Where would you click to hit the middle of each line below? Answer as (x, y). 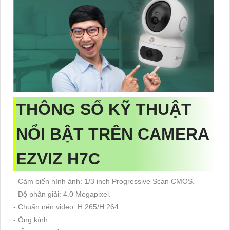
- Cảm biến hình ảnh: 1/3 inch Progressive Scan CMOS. (104, 181)
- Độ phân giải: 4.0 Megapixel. (62, 194)
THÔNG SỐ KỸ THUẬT (104, 110)
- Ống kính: (32, 220)
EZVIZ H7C (58, 159)
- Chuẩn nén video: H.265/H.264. (67, 207)
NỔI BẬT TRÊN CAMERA (113, 134)
